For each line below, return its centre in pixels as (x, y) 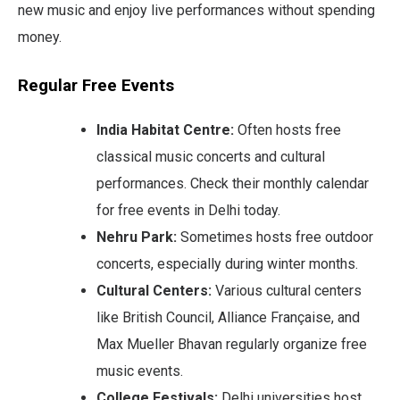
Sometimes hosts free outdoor (275, 237)
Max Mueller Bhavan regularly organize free (232, 344)
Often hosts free (287, 129)
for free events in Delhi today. (188, 210)
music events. (140, 371)
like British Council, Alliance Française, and (228, 317)
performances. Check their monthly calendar (233, 183)
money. (40, 37)
